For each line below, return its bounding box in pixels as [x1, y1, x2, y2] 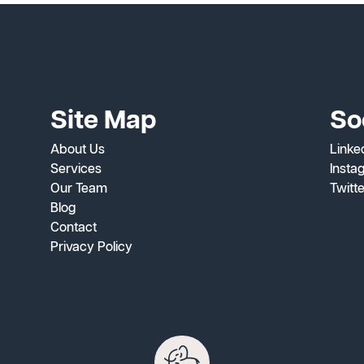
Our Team [50, 182, 107, 196]
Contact [50, 221, 97, 235]
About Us [50, 143, 105, 157]
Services [50, 162, 102, 176]
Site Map [50, 107, 156, 134]
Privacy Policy [50, 240, 132, 254]
